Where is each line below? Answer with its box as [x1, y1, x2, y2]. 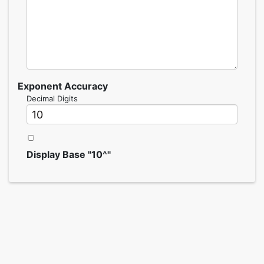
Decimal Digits [27, 94, 78, 103]
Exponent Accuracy [18, 80, 108, 92]
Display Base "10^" [27, 148, 111, 160]
